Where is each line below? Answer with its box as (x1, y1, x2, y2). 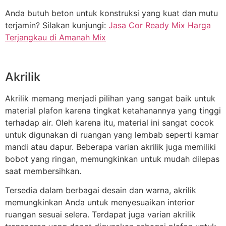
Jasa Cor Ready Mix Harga (108, 20, 211, 30)
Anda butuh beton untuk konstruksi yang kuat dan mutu (5, 8, 218, 18)
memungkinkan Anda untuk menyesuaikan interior (5, 197, 195, 208)
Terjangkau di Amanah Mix (5, 32, 106, 42)
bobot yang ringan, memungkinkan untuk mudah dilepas (5, 153, 219, 164)
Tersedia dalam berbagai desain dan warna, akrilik (5, 185, 196, 196)
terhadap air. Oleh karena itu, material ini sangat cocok (5, 117, 214, 128)
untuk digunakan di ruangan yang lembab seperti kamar (5, 129, 218, 140)
